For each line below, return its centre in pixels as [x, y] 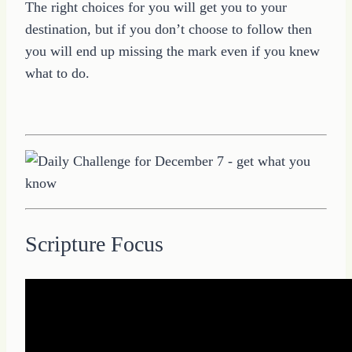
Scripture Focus [94, 244]
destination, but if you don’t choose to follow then [169, 29]
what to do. [57, 73]
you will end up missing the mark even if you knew [172, 51]
